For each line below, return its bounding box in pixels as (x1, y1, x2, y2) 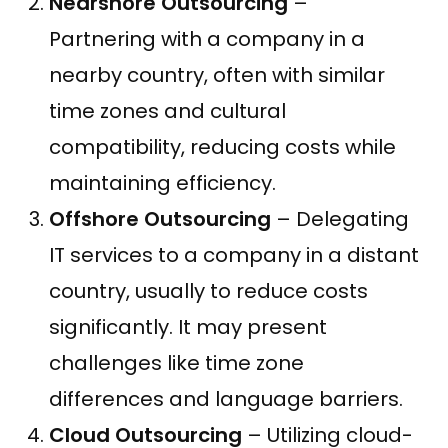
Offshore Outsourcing (49, 204, 271, 233)
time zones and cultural (49, 96, 286, 125)
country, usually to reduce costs (49, 276, 368, 305)
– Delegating (271, 204, 409, 233)
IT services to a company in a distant (49, 240, 419, 269)
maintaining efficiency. (49, 168, 276, 197)
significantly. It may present (49, 312, 327, 341)
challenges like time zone (49, 348, 304, 377)
